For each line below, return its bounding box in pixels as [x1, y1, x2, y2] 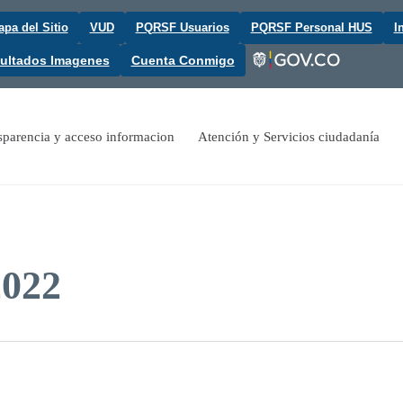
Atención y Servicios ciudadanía [198, 130, 380, 144]
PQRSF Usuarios [135, 21, 229, 34]
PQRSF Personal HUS [250, 21, 372, 34]
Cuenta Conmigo [130, 53, 235, 67]
